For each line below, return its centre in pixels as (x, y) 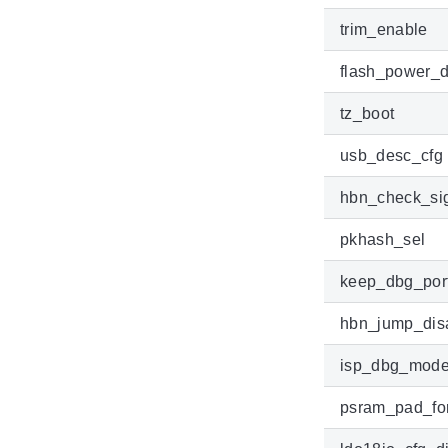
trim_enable (384, 30)
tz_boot (367, 114)
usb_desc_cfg (391, 156)
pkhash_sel (383, 240)
